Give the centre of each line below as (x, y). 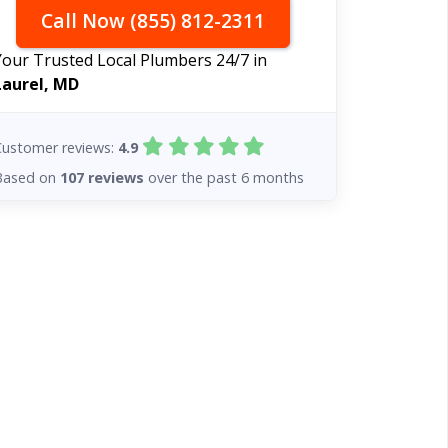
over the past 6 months (224, 177)
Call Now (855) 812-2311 (152, 20)
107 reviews (102, 177)
